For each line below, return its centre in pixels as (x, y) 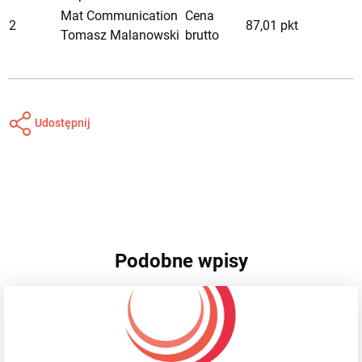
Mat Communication (119, 15)
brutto (202, 35)
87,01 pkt (272, 25)
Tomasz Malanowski (120, 35)
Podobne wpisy (181, 261)
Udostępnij (61, 122)
